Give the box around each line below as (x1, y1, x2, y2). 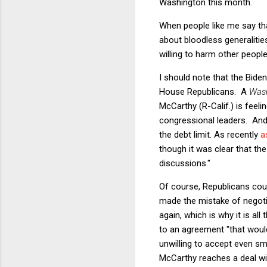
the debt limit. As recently (159, 129, 260, 140)
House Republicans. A (159, 86, 249, 97)
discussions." (159, 157, 210, 169)
